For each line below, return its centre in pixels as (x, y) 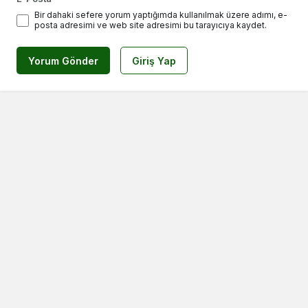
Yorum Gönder (63, 60)
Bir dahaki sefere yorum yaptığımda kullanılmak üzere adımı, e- (161, 14)
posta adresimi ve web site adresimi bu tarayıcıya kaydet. (151, 25)
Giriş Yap (154, 60)
